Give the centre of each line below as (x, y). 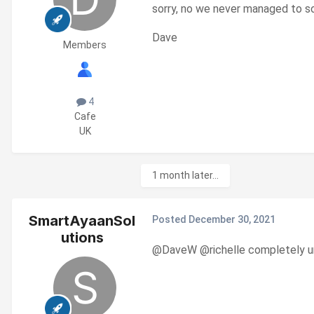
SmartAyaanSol (82, 221)
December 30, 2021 (232, 220)
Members (85, 45)
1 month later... (185, 176)
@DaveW (175, 250)
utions (82, 238)
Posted (170, 220)
